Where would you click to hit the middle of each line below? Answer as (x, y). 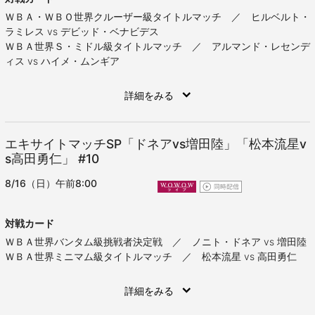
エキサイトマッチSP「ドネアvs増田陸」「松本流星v (156, 144)
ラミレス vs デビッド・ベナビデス (82, 32)
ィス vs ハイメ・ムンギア (62, 61)
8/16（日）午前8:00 (51, 184)
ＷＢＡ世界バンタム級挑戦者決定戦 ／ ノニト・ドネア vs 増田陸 (156, 242)
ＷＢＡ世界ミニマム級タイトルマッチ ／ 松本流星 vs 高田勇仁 (151, 257)
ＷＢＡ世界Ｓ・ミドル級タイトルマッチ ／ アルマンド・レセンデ (157, 46)
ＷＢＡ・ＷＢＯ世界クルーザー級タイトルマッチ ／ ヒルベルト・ (157, 17)
